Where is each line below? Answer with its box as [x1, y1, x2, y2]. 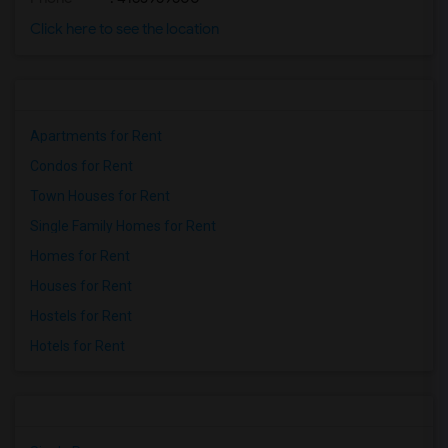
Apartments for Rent [30, 128, 162, 144]
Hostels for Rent [30, 308, 132, 324]
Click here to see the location [30, 20, 219, 38]
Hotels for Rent [30, 338, 125, 354]
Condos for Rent [30, 158, 133, 174]
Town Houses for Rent [30, 188, 170, 204]
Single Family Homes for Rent [30, 218, 216, 234]
